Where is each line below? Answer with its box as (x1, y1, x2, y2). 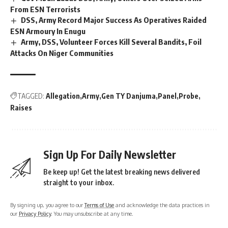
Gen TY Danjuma (101, 92, 156, 101)
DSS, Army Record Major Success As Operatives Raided (21, 15, 207, 25)
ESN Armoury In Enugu (10, 26, 85, 36)
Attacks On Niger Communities (10, 48, 113, 58)
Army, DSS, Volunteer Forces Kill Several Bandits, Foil (21, 37, 202, 47)
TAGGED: (17, 92, 44, 101)
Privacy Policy (19, 210, 51, 217)
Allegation (46, 92, 80, 101)
